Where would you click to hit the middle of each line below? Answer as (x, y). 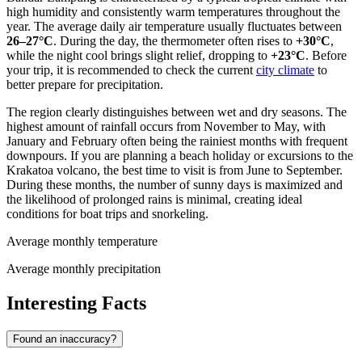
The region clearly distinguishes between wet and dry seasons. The (177, 112)
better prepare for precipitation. (85, 84)
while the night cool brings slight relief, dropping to (139, 55)
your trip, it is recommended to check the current (131, 69)
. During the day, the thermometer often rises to (175, 40)
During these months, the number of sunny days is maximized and (175, 184)
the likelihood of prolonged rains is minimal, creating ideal (154, 199)
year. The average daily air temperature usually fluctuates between (174, 26)
